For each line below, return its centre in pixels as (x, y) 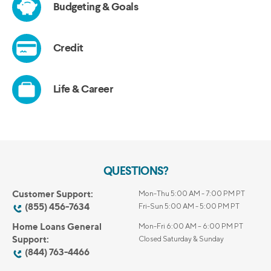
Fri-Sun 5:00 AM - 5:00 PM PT (189, 206)
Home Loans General (57, 227)
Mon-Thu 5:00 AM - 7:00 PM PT (191, 193)
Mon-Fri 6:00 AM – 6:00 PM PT (191, 226)
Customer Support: (53, 194)
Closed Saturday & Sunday (181, 239)
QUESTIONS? (135, 172)
